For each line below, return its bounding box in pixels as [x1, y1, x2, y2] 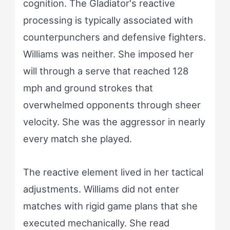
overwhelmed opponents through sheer [23, 99, 201, 111]
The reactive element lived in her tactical [23, 166, 203, 178]
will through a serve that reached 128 [23, 65, 188, 77]
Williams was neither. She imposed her [23, 48, 194, 60]
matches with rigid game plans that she [23, 200, 198, 212]
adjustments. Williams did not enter [23, 183, 179, 195]
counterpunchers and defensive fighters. [23, 31, 206, 43]
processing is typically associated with [23, 14, 193, 26]
